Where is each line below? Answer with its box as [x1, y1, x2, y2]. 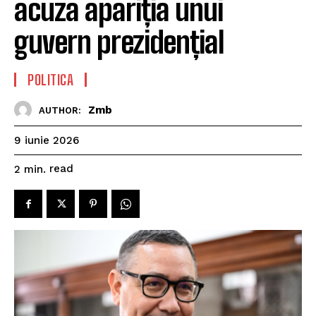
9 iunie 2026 [14, 134, 79, 147]
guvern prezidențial [14, 25, 224, 61]
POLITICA [28, 71, 73, 89]
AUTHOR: [39, 104, 81, 116]
